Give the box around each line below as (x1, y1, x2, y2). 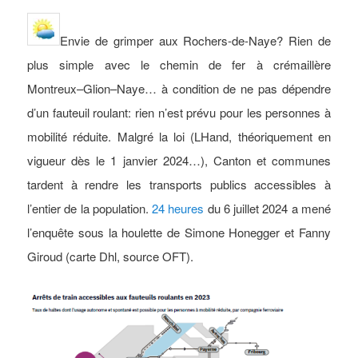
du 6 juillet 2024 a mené (204, 199, 331, 217)
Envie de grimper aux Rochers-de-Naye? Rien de (60, 31, 331, 49)
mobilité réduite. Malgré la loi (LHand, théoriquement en (27, 127, 331, 145)
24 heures (152, 199, 205, 217)
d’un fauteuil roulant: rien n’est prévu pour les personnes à (27, 103, 331, 121)
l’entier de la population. (27, 199, 153, 217)
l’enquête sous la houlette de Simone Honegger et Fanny (27, 223, 331, 241)
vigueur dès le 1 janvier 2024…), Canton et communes (27, 151, 331, 169)
